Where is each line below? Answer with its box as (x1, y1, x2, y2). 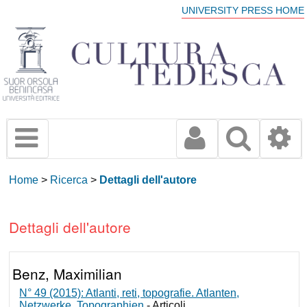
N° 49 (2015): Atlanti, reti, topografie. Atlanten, (19, 286, 240, 299)
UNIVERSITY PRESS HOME (181, 5, 304, 16)
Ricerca (50, 174, 88, 186)
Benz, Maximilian (12, 263, 123, 284)
